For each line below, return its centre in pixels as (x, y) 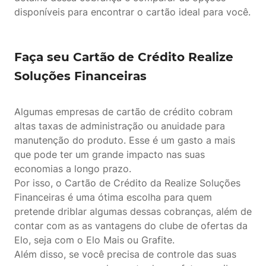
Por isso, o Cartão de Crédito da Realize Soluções (127, 183)
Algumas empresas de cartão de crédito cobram (123, 112)
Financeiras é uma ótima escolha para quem (113, 197)
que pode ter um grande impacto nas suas (110, 154)
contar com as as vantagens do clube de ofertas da (131, 226)
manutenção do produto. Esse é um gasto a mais (125, 140)
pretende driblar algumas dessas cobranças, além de (133, 211)
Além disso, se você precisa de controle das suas (125, 254)
